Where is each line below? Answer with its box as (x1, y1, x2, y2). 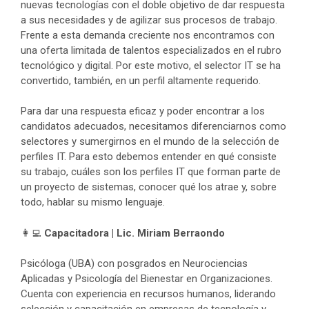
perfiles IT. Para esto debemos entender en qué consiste (21, 150, 277, 163)
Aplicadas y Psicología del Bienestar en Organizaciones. (21, 272, 272, 285)
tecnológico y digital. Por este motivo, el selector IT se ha (21, 59, 281, 72)
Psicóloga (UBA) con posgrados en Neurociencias (21, 257, 248, 270)
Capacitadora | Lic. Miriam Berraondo (44, 226, 225, 239)
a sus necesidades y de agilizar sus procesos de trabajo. (21, 13, 277, 26)
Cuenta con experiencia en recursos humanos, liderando (21, 288, 276, 300)
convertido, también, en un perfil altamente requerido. (21, 74, 261, 87)
